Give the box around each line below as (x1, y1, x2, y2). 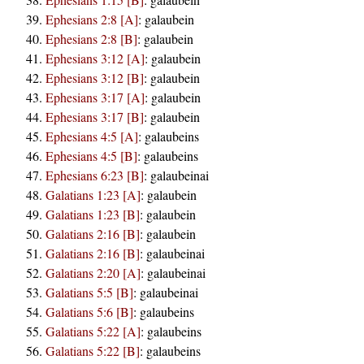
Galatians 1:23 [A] (45, 185, 141, 203)
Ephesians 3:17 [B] (45, 107, 144, 125)
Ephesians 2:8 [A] (45, 10, 138, 28)
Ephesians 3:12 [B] (45, 68, 144, 86)
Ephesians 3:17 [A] (45, 88, 145, 106)
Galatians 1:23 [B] (45, 205, 140, 223)
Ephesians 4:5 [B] (45, 146, 137, 164)
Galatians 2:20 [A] (45, 263, 141, 281)
